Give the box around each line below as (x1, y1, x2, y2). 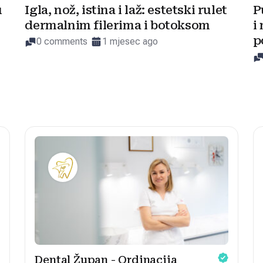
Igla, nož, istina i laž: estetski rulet (25, 2, 227, 17)
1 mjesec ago (102, 35, 159, 47)
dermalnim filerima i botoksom (25, 18, 210, 32)
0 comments (36, 35, 88, 47)
